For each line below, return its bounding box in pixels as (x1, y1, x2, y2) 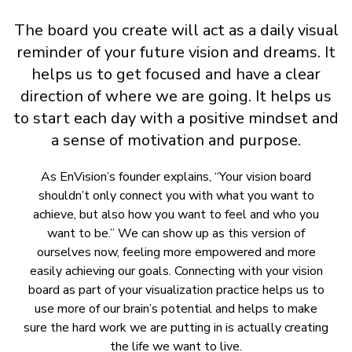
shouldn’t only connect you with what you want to (38, 187, 314, 204)
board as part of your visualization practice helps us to (27, 281, 324, 299)
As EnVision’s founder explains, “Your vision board (41, 168, 311, 185)
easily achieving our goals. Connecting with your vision (29, 262, 323, 280)
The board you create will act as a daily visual (13, 20, 339, 41)
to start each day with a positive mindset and (13, 108, 339, 129)
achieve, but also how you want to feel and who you (33, 206, 319, 223)
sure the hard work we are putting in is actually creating (24, 319, 328, 336)
